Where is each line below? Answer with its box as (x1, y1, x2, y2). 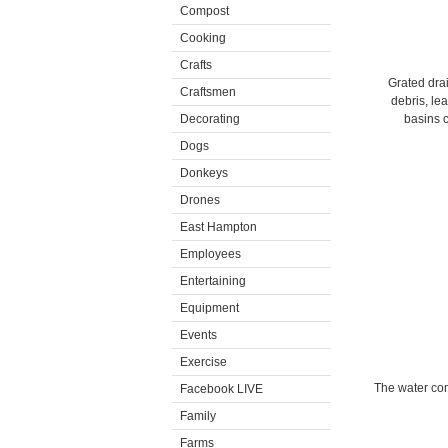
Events (180, 328, 217, 342)
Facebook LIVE (180, 382, 263, 396)
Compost (180, 4, 229, 18)
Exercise (180, 355, 227, 369)
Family (180, 409, 216, 423)
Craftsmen (180, 85, 236, 99)
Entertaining (180, 274, 246, 288)
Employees (180, 247, 241, 261)
